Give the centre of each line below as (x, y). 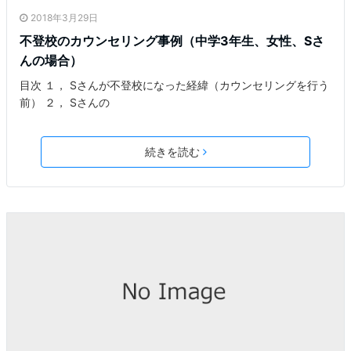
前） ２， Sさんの (65, 103)
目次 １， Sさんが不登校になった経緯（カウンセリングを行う (174, 85)
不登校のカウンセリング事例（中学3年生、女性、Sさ (172, 41)
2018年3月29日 (64, 18)
